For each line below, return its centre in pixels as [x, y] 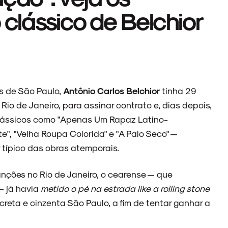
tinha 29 [178, 90]
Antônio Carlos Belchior [111, 90]
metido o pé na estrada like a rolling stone [125, 188]
